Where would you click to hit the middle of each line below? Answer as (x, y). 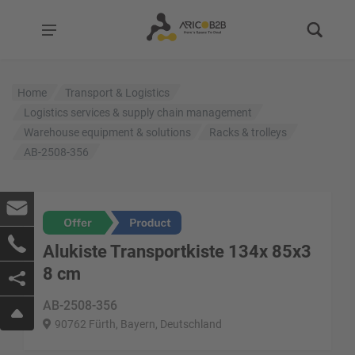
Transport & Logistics (118, 92)
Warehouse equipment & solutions (108, 132)
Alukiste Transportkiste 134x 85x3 (177, 252)
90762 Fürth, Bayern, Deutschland (138, 324)
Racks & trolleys (248, 132)
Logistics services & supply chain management (138, 112)
